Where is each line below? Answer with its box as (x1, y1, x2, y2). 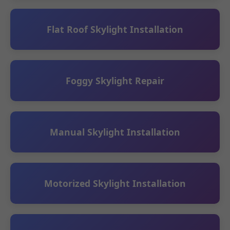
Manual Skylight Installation (50, 125, 180, 138)
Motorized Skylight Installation (44, 177, 186, 189)
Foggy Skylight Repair (66, 74, 164, 87)
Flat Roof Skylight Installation (47, 23, 183, 35)
